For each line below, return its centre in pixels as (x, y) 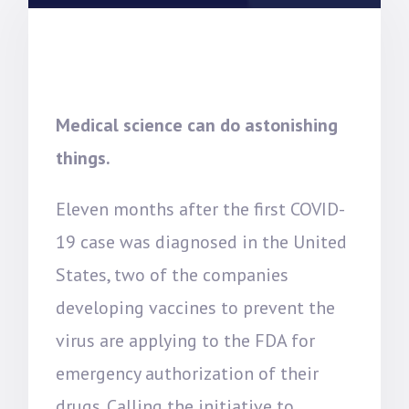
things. (84, 158)
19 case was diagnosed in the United (202, 242)
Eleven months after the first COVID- (201, 209)
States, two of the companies (173, 275)
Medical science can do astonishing (197, 125)
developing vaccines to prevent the (196, 308)
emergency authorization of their (188, 373)
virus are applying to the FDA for (186, 341)
